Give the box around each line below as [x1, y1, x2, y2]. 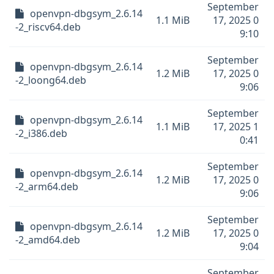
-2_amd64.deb [15, 233, 80, 246]
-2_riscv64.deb [15, 20, 81, 34]
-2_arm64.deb [15, 180, 78, 193]
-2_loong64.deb [15, 73, 86, 87]
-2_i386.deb [15, 127, 67, 140]
